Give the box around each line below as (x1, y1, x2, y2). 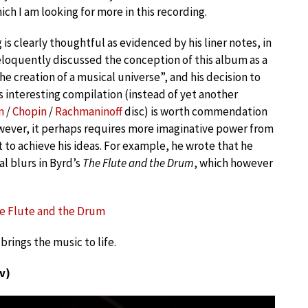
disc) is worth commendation (122, 103, 267, 119)
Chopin (12, 103, 47, 119)
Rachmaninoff (55, 103, 122, 119)
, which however (194, 155, 273, 170)
